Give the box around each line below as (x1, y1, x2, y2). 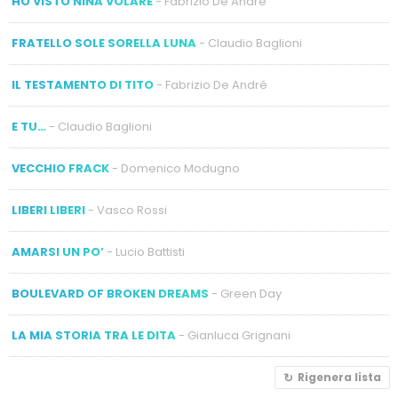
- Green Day (208, 285, 282, 303)
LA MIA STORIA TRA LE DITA (11, 327, 176, 345)
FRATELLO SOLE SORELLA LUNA (11, 35, 196, 52)
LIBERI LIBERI (11, 202, 85, 219)
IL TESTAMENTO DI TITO (11, 76, 154, 94)
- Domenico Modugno (108, 160, 240, 178)
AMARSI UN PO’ (11, 243, 104, 261)
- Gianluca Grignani (175, 327, 291, 345)
